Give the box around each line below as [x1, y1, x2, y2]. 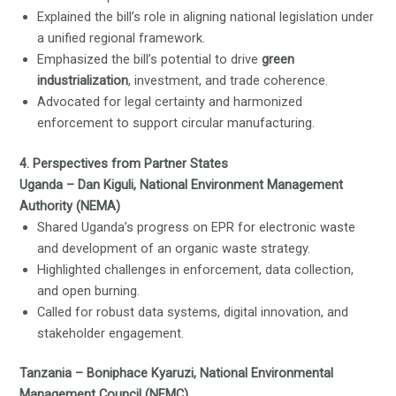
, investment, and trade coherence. [128, 72, 329, 88]
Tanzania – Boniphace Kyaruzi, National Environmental [19, 365, 334, 382]
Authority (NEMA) [19, 197, 121, 214]
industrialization [37, 72, 129, 88]
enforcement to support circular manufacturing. [37, 114, 316, 131]
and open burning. [37, 282, 141, 299]
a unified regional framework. [37, 29, 206, 46]
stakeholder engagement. [37, 324, 185, 341]
